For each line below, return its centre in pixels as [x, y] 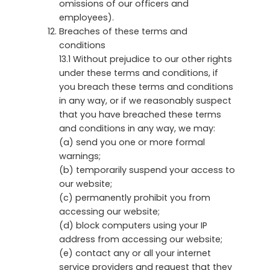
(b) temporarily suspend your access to [147, 170]
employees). [86, 17]
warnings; [80, 156]
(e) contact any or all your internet [135, 253]
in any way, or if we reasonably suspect [145, 100]
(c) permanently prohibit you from [135, 197]
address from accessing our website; [141, 239]
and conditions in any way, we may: [137, 128]
